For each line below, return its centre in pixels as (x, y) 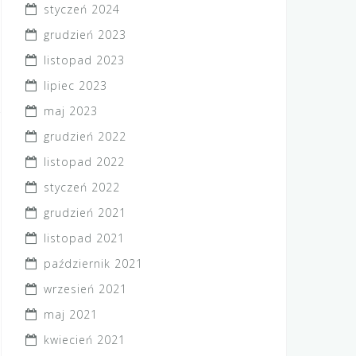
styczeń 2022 (82, 187)
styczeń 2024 (82, 9)
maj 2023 (71, 111)
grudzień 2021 (85, 213)
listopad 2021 (84, 238)
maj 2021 (71, 314)
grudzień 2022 (85, 136)
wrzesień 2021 (85, 289)
